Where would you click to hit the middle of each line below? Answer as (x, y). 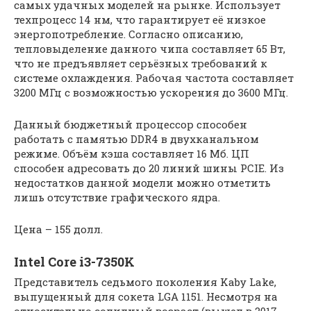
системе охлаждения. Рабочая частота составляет (154, 78)
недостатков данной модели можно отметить (142, 183)
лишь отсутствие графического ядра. (117, 197)
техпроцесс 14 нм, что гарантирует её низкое (140, 19)
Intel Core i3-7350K (74, 262)
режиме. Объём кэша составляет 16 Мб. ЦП (132, 153)
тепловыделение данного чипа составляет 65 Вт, (150, 49)
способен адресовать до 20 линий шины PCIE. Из (149, 168)
